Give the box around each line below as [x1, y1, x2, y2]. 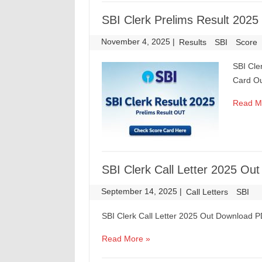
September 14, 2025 [101, 187, 180, 196]
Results [179, 37, 207, 47]
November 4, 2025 [101, 37, 173, 46]
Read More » [101, 234, 150, 243]
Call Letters [186, 187, 229, 196]
